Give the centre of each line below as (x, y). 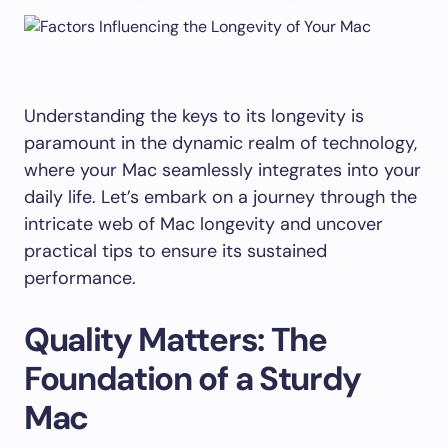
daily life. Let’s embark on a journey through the (220, 197)
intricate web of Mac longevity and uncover (203, 224)
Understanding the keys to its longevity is (194, 116)
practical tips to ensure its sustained (175, 251)
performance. (80, 278)
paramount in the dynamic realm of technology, (220, 143)
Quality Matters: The (175, 339)
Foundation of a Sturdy (192, 378)
